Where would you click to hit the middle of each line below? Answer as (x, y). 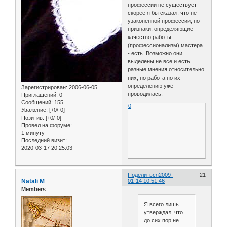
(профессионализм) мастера (165, 45)
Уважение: (34, 110)
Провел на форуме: (47, 125)
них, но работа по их (154, 78)
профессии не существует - (164, 5)
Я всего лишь (161, 204)
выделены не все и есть (159, 62)
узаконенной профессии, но (164, 21)
